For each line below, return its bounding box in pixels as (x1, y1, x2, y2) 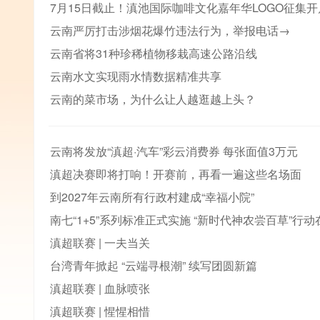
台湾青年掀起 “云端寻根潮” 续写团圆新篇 (50, 257, 257, 274)
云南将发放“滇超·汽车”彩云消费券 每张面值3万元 (50, 143, 298, 159)
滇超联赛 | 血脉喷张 (50, 280, 150, 296)
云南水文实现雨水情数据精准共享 (50, 68, 221, 84)
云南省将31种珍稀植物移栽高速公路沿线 (50, 45, 257, 61)
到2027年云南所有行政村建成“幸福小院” (50, 189, 254, 205)
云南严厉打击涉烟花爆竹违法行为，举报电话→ (50, 22, 290, 39)
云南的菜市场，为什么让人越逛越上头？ (50, 91, 256, 107)
